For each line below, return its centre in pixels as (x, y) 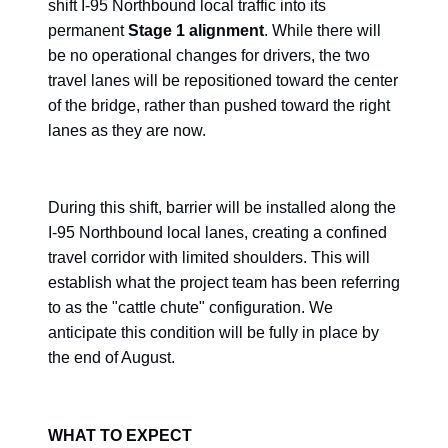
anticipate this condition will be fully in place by (213, 333)
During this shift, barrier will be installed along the (222, 208)
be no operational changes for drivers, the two (209, 56)
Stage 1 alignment (196, 31)
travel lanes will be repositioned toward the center (223, 81)
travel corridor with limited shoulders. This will (209, 258)
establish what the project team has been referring (224, 283)
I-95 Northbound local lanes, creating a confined (217, 233)
